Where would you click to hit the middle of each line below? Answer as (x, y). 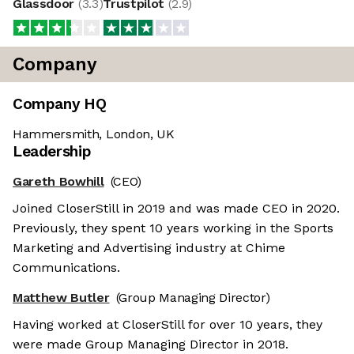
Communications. (66, 268)
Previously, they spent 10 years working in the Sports (173, 228)
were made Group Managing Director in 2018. (151, 345)
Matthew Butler (61, 298)
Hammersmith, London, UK (94, 134)
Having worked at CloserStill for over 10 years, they (168, 325)
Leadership (52, 152)
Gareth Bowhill (58, 182)
